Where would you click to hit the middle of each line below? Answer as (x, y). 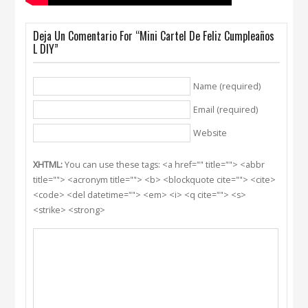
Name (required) (227, 86)
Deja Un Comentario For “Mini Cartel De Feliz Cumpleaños (154, 36)
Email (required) (226, 110)
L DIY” (46, 49)
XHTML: (48, 165)
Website (210, 133)
